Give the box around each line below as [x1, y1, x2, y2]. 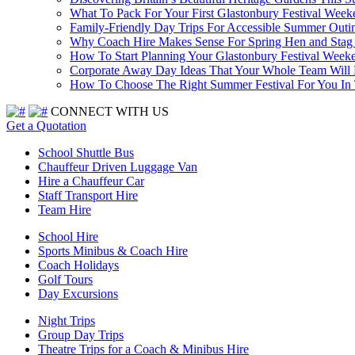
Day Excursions [38, 286, 118, 300]
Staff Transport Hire [38, 188, 138, 202]
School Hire [38, 229, 98, 243]
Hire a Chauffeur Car [38, 174, 144, 188]
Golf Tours [38, 272, 93, 286]
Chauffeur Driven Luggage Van [38, 159, 197, 174]
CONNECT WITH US [51, 104, 169, 118]
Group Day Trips [38, 327, 124, 342]
